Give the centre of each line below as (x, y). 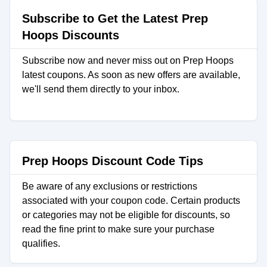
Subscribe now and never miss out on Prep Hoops (128, 60)
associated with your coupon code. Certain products (131, 201)
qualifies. (41, 243)
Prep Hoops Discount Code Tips (113, 161)
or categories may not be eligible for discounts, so (126, 215)
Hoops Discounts (71, 35)
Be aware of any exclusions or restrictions (110, 186)
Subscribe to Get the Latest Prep (115, 18)
